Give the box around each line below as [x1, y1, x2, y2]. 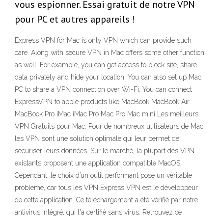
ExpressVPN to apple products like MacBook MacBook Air [15, 98, 190, 106]
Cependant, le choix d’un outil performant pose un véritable [15, 171, 192, 180]
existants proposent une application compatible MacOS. [15, 159, 182, 167]
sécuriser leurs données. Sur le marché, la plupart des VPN [15, 147, 194, 155]
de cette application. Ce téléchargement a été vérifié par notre [15, 196, 198, 204]
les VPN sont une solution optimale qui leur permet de [15, 135, 179, 143]
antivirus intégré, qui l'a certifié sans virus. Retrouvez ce [15, 208, 182, 217]
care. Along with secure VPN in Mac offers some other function [15, 49, 204, 57]
